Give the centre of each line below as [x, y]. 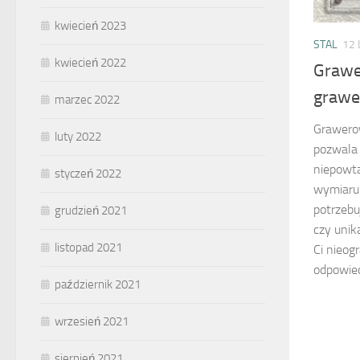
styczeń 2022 [88, 174]
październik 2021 [98, 284]
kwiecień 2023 [90, 26]
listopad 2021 [88, 247]
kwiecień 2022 [90, 63]
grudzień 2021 [91, 211]
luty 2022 [78, 137]
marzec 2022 [87, 100]
